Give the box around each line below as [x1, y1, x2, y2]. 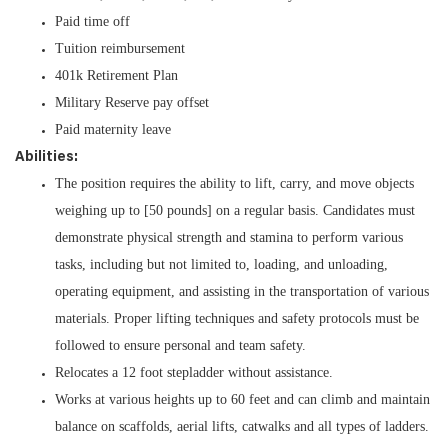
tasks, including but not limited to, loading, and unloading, [55, 257, 388, 272]
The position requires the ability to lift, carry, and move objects [55, 176, 414, 191]
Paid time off [55, 14, 130, 29]
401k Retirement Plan [55, 68, 178, 83]
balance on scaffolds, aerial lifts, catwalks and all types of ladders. [55, 419, 429, 434]
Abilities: [15, 151, 78, 165]
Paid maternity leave [55, 122, 171, 137]
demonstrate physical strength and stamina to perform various [55, 230, 403, 245]
